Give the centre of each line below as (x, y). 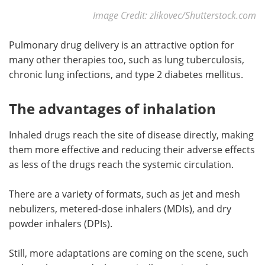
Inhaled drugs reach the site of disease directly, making (131, 134)
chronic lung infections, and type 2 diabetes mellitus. (126, 74)
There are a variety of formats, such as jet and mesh (125, 193)
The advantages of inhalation (112, 108)
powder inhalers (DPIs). (61, 223)
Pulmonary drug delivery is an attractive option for (122, 44)
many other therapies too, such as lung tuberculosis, (127, 59)
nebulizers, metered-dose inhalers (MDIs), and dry (120, 208)
